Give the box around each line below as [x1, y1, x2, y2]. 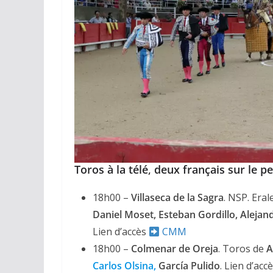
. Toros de [218, 242, 264, 256]
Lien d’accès [93, 225, 149, 239]
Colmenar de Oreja [131, 242, 218, 256]
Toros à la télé [74, 162, 148, 177]
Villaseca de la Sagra [131, 191, 224, 205]
